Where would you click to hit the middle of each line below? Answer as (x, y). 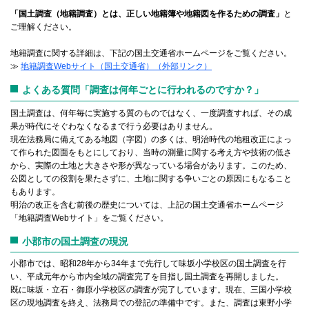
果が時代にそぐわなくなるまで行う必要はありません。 (114, 126)
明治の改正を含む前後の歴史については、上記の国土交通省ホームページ (147, 205)
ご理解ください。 (43, 27)
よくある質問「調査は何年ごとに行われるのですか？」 (142, 90)
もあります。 (35, 191)
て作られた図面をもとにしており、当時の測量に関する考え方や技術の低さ (151, 152)
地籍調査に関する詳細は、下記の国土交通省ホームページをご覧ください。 (151, 53)
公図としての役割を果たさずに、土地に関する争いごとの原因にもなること (151, 178)
